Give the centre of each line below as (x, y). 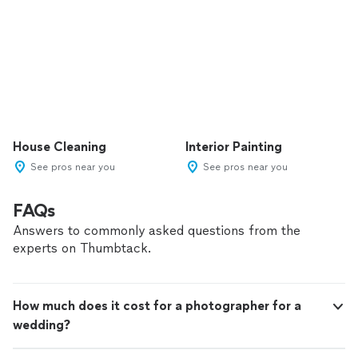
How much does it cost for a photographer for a (157, 306)
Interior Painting (234, 147)
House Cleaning (60, 147)
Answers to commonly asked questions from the (157, 231)
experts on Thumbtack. (82, 248)
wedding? (42, 325)
